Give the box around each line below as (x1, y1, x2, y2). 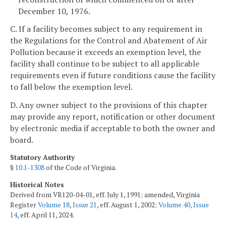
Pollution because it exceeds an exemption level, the (10, 46, 201, 58)
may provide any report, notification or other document (10, 111, 215, 123)
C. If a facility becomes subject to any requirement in (10, 23, 202, 35)
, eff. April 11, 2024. (17, 210, 74, 219)
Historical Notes (10, 180, 64, 189)
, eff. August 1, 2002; (97, 200, 158, 209)
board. (10, 134, 33, 146)
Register (10, 200, 38, 209)
